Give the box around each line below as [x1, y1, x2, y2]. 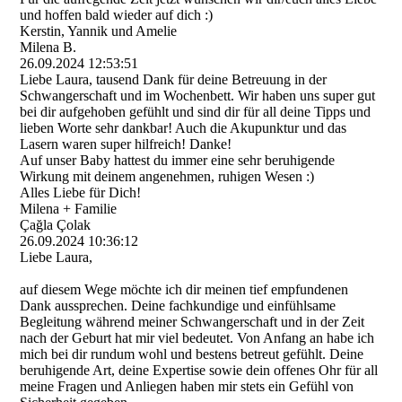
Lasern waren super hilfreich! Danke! [20, 136, 232, 152]
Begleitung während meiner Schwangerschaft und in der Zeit [20, 314, 365, 329]
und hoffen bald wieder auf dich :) [20, 7, 214, 22]
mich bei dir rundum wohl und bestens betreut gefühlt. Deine [20, 346, 364, 362]
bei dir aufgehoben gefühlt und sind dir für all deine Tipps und [20, 104, 371, 119]
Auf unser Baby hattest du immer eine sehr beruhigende [20, 153, 336, 168]
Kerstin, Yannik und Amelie [20, 23, 178, 39]
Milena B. [20, 39, 77, 55]
